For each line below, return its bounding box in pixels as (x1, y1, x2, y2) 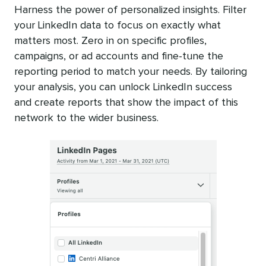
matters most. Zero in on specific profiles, (14, 35, 207, 46)
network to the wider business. (14, 112, 159, 123)
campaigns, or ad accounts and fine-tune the (14, 50, 223, 62)
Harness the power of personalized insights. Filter (14, 4, 246, 15)
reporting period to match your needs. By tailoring (14, 66, 247, 77)
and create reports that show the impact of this (14, 97, 238, 108)
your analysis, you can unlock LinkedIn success (14, 81, 232, 93)
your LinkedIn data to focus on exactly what (14, 20, 221, 31)
